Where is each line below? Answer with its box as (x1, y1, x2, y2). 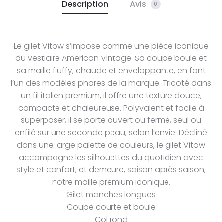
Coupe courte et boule (66, 201, 156, 213)
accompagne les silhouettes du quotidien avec (19, 151, 203, 163)
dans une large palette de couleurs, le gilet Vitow (17, 139, 205, 151)
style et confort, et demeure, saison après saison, (16, 164, 206, 175)
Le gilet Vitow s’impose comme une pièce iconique (13, 40, 209, 52)
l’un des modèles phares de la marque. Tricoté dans (11, 77, 211, 89)
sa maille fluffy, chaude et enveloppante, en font (16, 64, 206, 76)
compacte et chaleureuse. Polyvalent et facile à (18, 102, 204, 113)
